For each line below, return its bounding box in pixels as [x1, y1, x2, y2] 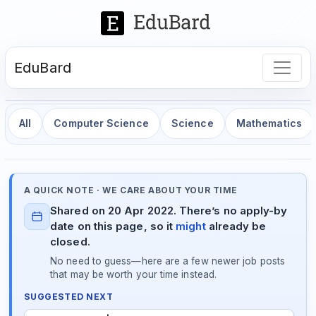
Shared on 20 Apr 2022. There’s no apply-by [50, 204, 288, 218]
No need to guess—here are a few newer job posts [50, 255, 285, 267]
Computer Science [54, 117, 149, 130]
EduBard [14, 59, 71, 76]
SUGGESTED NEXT [23, 291, 114, 303]
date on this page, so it [50, 219, 176, 233]
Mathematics [236, 117, 302, 130]
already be [205, 219, 267, 233]
